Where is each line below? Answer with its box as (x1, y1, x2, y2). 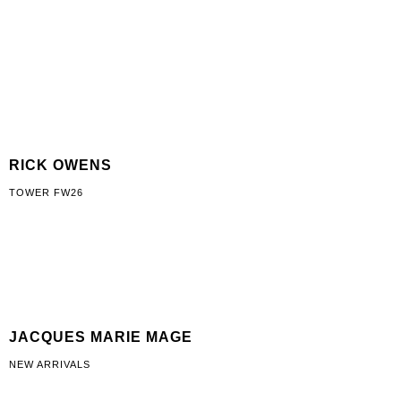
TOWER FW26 (9, 187, 83, 198)
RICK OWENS (9, 158, 112, 173)
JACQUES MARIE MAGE (9, 329, 192, 345)
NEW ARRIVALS (9, 359, 90, 370)
